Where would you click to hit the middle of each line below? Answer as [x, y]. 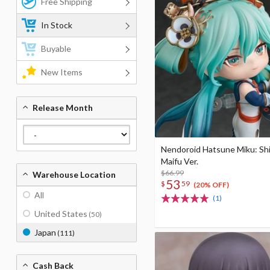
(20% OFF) [211, 185]
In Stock [57, 25]
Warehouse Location [74, 174]
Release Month [63, 108]
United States [61, 214]
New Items [62, 72]
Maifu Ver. [180, 161]
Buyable [56, 49]
